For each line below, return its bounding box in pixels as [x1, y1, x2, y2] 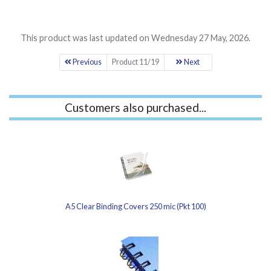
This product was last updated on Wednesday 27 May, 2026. [21, 33, 250, 43]
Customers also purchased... [65, 100, 206, 114]
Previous [71, 57, 102, 67]
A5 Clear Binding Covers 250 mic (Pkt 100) [65, 201, 206, 211]
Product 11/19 [111, 57, 159, 67]
